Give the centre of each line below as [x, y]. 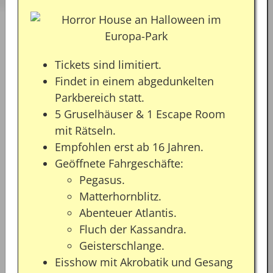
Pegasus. [102, 180]
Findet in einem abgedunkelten [134, 81]
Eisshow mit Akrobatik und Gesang [144, 262]
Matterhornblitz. [120, 197]
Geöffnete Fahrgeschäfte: [119, 164]
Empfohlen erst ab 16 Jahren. [129, 147]
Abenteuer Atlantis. [128, 213]
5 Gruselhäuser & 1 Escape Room [140, 114]
